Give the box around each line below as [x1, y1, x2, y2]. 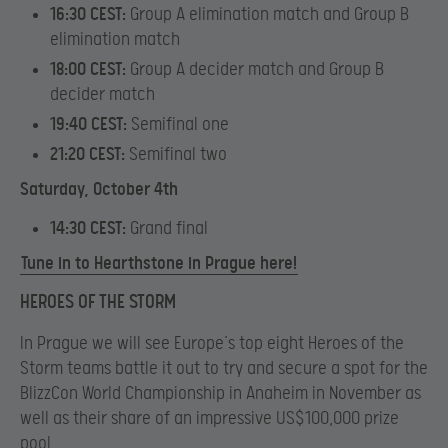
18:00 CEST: [50, 58, 126, 80]
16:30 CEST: [50, 3, 126, 25]
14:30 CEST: [50, 218, 126, 240]
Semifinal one [127, 113, 229, 135]
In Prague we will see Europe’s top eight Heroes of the [20, 332, 404, 354]
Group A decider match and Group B [126, 58, 384, 80]
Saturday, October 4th [20, 178, 178, 200]
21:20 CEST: [50, 143, 125, 165]
